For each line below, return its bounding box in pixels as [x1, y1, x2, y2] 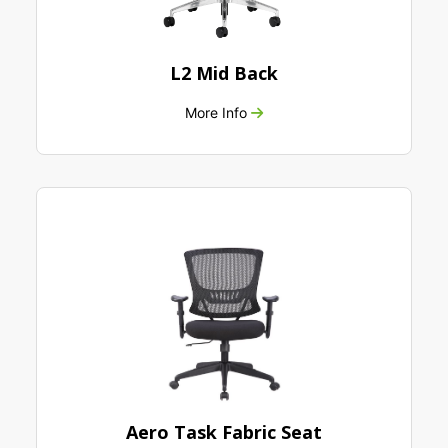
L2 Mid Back [170, 61, 278, 86]
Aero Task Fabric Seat [126, 420, 322, 445]
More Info [185, 104, 251, 122]
